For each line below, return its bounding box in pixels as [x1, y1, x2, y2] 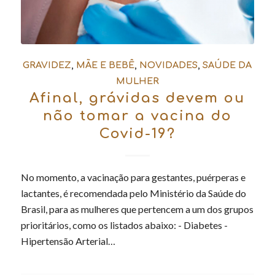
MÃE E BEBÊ [76, 60, 135, 70]
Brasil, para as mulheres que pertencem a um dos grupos [20, 203, 254, 215]
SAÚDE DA [203, 60, 252, 70]
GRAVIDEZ [23, 60, 72, 70]
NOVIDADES [139, 60, 198, 70]
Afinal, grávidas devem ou [29, 90, 246, 106]
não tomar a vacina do [42, 107, 232, 123]
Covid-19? [99, 125, 176, 141]
